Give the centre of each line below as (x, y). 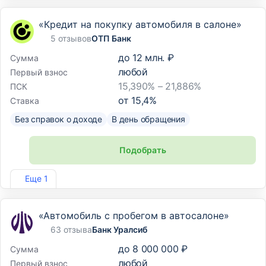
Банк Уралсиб (120, 229)
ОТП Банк (111, 38)
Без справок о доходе (58, 119)
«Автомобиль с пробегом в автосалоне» (134, 216)
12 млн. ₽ (153, 58)
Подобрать (142, 150)
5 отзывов (71, 38)
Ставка (25, 100)
